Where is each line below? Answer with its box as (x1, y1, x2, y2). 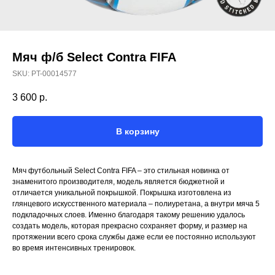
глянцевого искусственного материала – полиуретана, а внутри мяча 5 (12, 199, 260, 209)
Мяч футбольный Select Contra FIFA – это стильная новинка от (12, 166, 230, 176)
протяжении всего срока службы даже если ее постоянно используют (12, 233, 256, 242)
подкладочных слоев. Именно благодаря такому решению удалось (12, 211, 245, 220)
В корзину (115, 126, 160, 137)
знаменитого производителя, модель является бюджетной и (12, 177, 225, 187)
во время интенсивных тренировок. (12, 244, 136, 253)
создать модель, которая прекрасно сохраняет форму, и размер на (12, 222, 247, 231)
